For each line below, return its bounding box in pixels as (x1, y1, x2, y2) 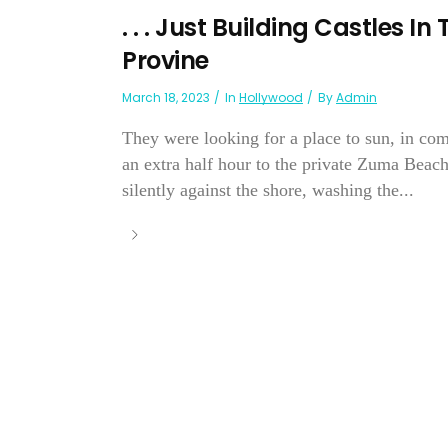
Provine (122, 44, 209, 78)
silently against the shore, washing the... (122, 180, 414, 201)
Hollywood (239, 89, 303, 107)
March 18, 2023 (122, 89, 210, 107)
